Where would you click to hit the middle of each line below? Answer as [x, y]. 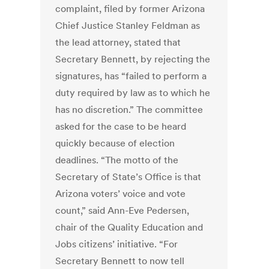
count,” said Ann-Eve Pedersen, [122, 210]
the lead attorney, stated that [118, 42]
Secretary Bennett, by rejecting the [133, 59]
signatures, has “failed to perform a [131, 76]
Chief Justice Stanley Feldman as [128, 26]
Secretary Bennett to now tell [120, 261]
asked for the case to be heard [121, 126]
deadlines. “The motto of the [117, 160]
